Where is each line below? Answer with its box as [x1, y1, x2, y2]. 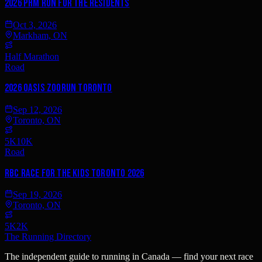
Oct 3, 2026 [13, 19, 57, 30]
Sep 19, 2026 [13, 189, 62, 200]
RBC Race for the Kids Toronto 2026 [5, 166, 144, 180]
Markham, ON [13, 30, 67, 40]
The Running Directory [5, 232, 91, 242]
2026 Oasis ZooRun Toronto [5, 81, 112, 95]
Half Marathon [5, 51, 59, 61]
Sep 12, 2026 [13, 105, 62, 115]
